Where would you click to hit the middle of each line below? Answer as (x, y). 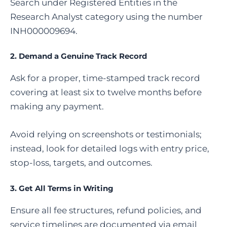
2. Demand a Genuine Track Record (79, 56)
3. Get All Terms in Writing (62, 188)
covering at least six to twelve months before (106, 92)
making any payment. (57, 107)
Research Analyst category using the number (106, 16)
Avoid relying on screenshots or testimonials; (106, 135)
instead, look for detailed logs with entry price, (110, 149)
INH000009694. (44, 31)
